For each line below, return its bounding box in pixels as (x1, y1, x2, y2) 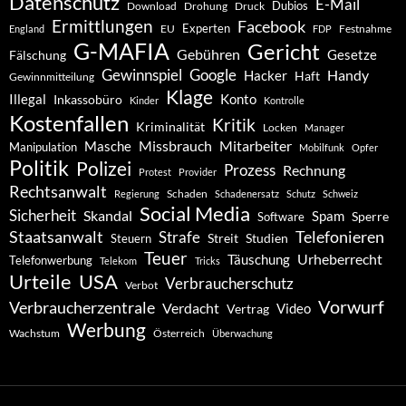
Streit (208, 231, 238, 246)
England (9, 23, 44, 35)
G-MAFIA (73, 38, 169, 65)
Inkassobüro (53, 92, 122, 108)
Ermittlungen (52, 16, 153, 37)
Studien (246, 230, 288, 246)
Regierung (114, 188, 159, 200)
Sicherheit (9, 206, 76, 226)
